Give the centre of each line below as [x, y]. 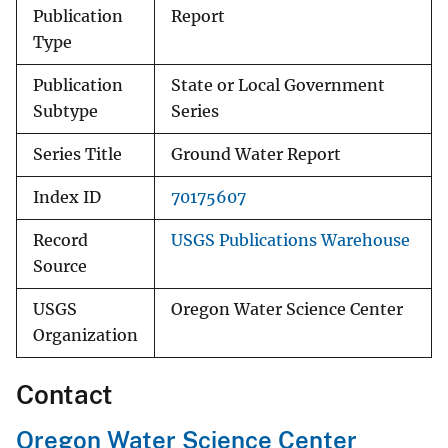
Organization [85, 336]
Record [60, 241]
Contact [64, 395]
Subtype [65, 112]
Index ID [67, 198]
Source [60, 267]
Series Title [77, 155]
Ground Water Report [256, 155]
